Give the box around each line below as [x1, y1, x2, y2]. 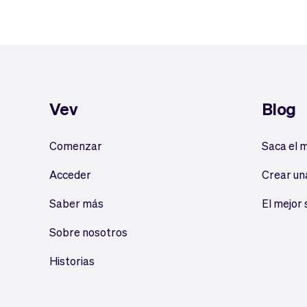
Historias [49, 254, 95, 268]
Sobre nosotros [49, 225, 127, 239]
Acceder [49, 167, 91, 182]
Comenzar [49, 138, 102, 153]
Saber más [49, 196, 103, 210]
